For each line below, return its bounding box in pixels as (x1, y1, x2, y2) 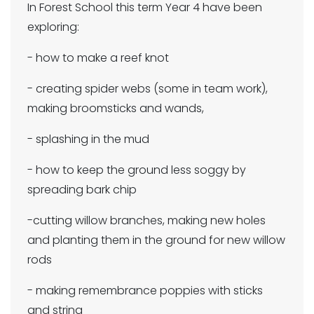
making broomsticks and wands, (27, 100, 207, 117)
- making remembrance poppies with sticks (27, 282, 263, 299)
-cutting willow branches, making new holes (27, 212, 266, 229)
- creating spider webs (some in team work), (27, 81, 268, 97)
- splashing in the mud (27, 131, 152, 148)
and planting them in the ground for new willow (27, 232, 285, 249)
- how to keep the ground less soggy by (27, 162, 246, 179)
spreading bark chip (27, 182, 137, 198)
